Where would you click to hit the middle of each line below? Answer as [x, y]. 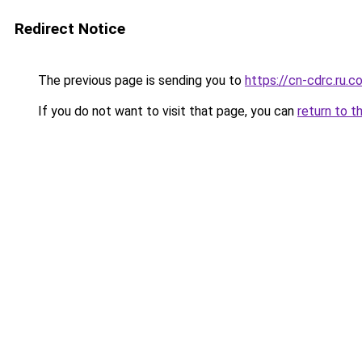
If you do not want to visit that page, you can [166, 111]
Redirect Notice [70, 29]
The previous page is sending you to [140, 80]
